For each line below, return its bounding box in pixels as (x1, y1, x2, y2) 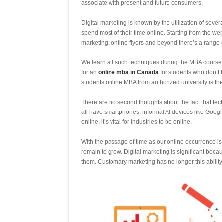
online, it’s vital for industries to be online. (81, 118, 192, 126)
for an (81, 69, 98, 76)
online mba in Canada (98, 69, 159, 76)
